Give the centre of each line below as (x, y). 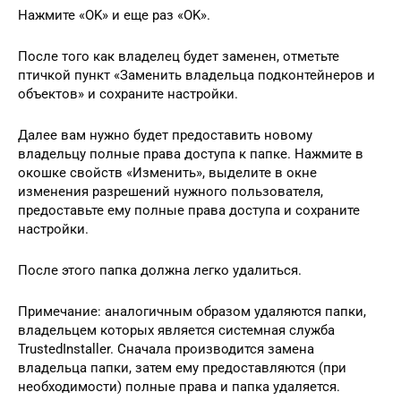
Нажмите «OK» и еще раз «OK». (114, 15)
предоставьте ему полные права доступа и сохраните (189, 210)
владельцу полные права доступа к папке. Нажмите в (191, 154)
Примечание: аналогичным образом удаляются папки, (192, 311)
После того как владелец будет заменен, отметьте (179, 56)
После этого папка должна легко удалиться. (160, 270)
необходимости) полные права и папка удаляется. (179, 386)
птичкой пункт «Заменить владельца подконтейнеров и (196, 75)
